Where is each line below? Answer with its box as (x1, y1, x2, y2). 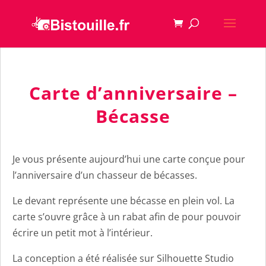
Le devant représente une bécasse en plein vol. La (12, 194, 235, 207)
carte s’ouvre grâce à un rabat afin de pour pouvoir (12, 210, 241, 223)
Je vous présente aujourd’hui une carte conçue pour (12, 153, 245, 166)
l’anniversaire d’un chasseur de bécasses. (12, 169, 197, 182)
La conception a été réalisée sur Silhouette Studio (12, 252, 234, 265)
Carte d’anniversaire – (28, 81, 237, 105)
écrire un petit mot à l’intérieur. (12, 226, 153, 239)
